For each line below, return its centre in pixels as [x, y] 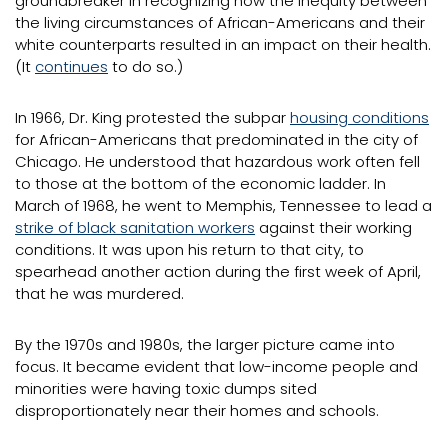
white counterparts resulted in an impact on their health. [223, 44]
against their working [333, 227]
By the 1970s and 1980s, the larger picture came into [205, 344]
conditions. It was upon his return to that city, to [189, 249]
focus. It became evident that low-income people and [216, 366]
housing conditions [359, 117]
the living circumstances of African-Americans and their [220, 22]
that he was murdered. [99, 293]
